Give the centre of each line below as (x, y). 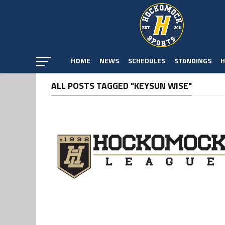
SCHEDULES (147, 61)
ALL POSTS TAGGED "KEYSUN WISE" (122, 86)
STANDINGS (193, 61)
